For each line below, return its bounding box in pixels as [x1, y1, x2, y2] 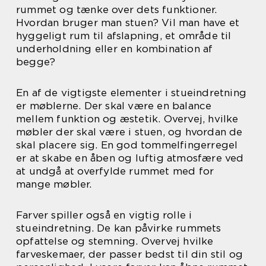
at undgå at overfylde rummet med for [16, 164, 214, 177]
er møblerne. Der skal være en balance [16, 99, 212, 112]
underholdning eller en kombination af [16, 42, 213, 55]
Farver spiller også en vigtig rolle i [16, 208, 192, 221]
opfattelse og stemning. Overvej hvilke [16, 235, 214, 247]
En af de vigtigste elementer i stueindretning [16, 86, 247, 99]
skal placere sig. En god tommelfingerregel [16, 138, 238, 151]
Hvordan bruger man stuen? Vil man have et [16, 16, 240, 28]
